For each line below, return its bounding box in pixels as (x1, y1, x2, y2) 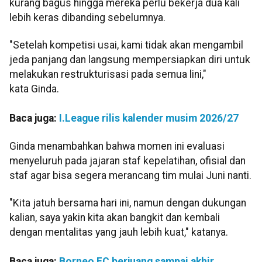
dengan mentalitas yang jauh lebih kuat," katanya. (9, 226, 228, 239)
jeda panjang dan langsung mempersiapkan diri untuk (9, 54, 250, 66)
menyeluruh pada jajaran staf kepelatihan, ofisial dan (9, 154, 246, 167)
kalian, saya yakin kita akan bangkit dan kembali (9, 212, 220, 224)
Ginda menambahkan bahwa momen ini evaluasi (9, 140, 225, 152)
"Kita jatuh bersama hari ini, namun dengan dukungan (9, 197, 246, 209)
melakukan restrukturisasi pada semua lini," (9, 68, 206, 81)
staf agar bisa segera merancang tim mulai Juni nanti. (9, 169, 251, 181)
